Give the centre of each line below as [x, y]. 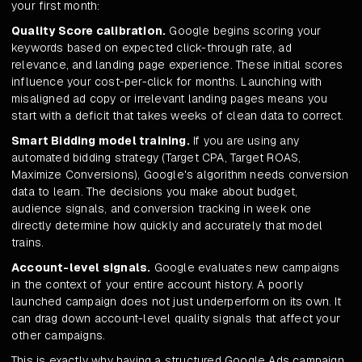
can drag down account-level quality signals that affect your [176, 319]
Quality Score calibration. [89, 31]
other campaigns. [59, 336]
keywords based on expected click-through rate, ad [152, 48]
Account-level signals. [81, 268]
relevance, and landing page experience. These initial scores [177, 65]
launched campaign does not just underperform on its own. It [176, 302]
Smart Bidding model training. [101, 141]
